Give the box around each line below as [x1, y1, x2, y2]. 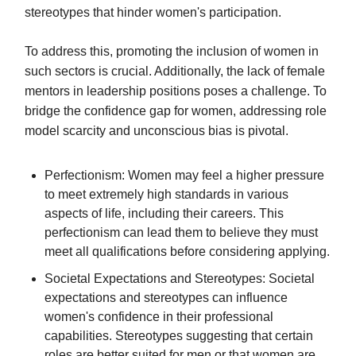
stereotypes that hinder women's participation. [25, 5, 281, 19]
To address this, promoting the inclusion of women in [25, 44, 319, 58]
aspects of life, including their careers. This [44, 206, 284, 220]
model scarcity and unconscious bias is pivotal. [25, 123, 288, 137]
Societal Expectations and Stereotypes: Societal [44, 271, 315, 285]
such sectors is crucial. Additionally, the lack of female [25, 64, 325, 78]
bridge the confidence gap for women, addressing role [25, 103, 327, 118]
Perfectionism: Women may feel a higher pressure [44, 168, 324, 182]
